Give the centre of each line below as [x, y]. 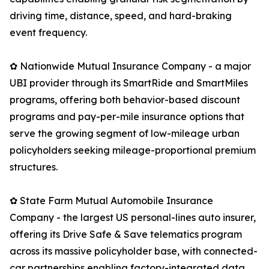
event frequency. [48, 33]
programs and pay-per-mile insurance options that [127, 117]
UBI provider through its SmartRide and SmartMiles [129, 83]
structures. [34, 167]
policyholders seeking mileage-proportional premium [133, 150]
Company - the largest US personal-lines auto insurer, [133, 218]
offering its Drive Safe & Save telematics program [126, 234]
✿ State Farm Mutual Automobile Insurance [111, 201]
